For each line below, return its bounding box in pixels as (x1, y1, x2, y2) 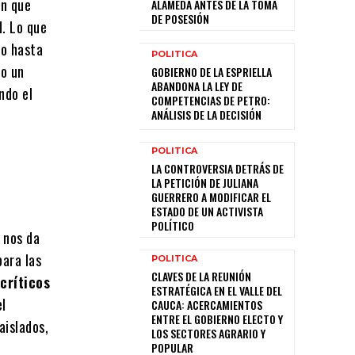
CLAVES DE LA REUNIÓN (151, 267, 251, 284)
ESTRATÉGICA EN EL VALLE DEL (151, 281, 282, 299)
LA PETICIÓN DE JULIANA (151, 174, 258, 191)
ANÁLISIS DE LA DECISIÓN (151, 106, 261, 124)
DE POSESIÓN (151, 10, 209, 28)
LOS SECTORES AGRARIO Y (151, 324, 265, 342)
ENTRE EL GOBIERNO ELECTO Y (151, 310, 283, 327)
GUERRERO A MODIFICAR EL (151, 188, 271, 205)
